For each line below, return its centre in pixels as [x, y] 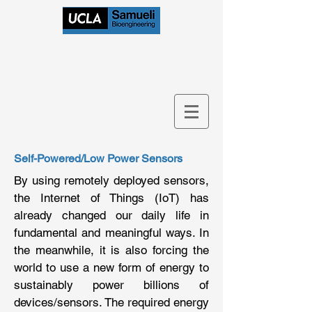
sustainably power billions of [111, 285]
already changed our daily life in [111, 215]
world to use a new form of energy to [111, 267]
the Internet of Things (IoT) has [111, 198]
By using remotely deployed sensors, [111, 180]
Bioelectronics [113, 55]
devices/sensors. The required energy [111, 302]
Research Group [120, 78]
